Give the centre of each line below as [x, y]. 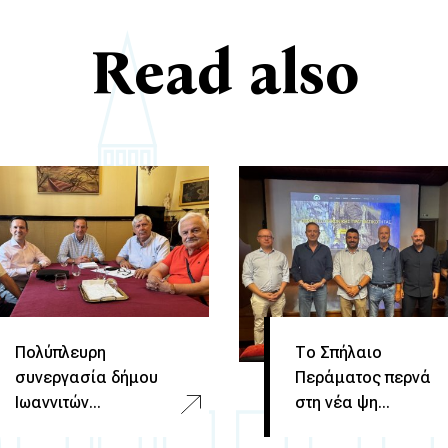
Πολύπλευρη [60, 352]
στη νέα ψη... [342, 402]
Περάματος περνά [363, 377]
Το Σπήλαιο [338, 352]
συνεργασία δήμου [86, 377]
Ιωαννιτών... [58, 402]
